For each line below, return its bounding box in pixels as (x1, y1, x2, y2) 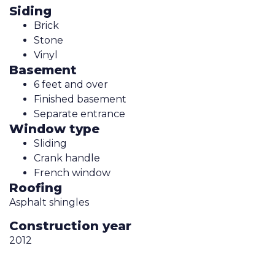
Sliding (34, 137, 67, 149)
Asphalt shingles (9, 196, 89, 208)
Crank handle (34, 152, 100, 164)
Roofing (9, 180, 62, 195)
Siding (9, 3, 52, 18)
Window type (9, 121, 99, 136)
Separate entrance (34, 107, 125, 120)
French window (34, 166, 110, 179)
